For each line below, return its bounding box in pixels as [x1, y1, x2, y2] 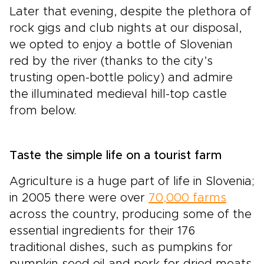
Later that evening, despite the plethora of [9, 6, 252, 18]
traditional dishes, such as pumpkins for [9, 242, 233, 254]
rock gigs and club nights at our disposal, [9, 22, 242, 35]
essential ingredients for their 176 [9, 225, 195, 237]
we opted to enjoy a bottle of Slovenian [9, 39, 233, 51]
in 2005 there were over [9, 192, 148, 204]
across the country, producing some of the [9, 209, 252, 221]
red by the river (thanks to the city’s [9, 55, 213, 68]
